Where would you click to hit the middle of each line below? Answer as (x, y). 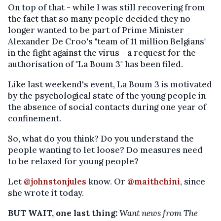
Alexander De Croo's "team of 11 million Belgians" (107, 41)
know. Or (107, 182)
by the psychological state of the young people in (107, 96)
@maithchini (154, 182)
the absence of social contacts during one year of (107, 107)
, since (193, 182)
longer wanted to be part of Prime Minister (96, 30)
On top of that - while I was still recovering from (107, 7)
